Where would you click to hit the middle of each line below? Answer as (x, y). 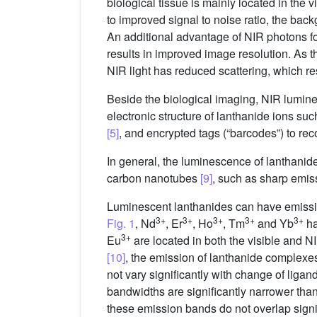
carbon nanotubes (154, 178)
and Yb (274, 224)
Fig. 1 (121, 224)
